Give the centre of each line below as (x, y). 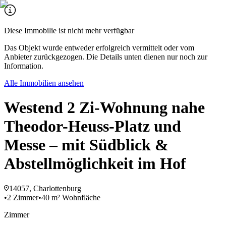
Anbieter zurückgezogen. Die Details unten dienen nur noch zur (106, 57)
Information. (24, 66)
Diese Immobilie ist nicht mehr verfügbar (69, 31)
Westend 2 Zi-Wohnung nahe (104, 108)
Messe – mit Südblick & (86, 145)
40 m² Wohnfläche (71, 197)
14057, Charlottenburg (45, 188)
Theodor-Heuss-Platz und (93, 126)
